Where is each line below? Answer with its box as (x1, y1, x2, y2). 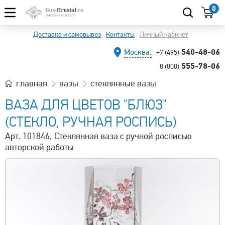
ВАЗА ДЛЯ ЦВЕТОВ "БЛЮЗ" (5, 96, 167, 114)
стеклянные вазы (90, 78, 156, 89)
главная (16, 78, 47, 89)
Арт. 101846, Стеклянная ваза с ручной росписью (5, 131, 192, 142)
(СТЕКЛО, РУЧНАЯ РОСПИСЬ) (5, 114, 177, 131)
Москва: (124, 47, 152, 57)
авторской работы (5, 142, 74, 153)
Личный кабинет (140, 30, 188, 39)
